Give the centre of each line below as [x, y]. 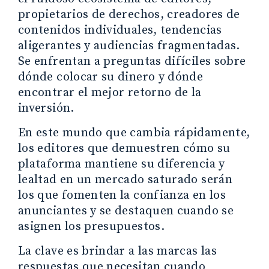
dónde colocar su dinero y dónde [111, 77]
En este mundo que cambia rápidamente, [134, 133]
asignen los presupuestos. [91, 226]
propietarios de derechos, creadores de [129, 14]
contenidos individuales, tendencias [120, 30]
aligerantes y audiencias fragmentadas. [129, 46]
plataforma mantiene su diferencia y [122, 164]
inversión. [46, 108]
